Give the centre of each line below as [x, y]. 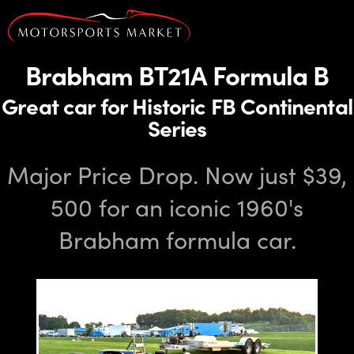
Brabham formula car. [177, 239]
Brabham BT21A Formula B [177, 74]
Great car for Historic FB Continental [177, 105]
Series [177, 127]
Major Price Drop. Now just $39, [177, 174]
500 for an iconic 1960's [177, 207]
